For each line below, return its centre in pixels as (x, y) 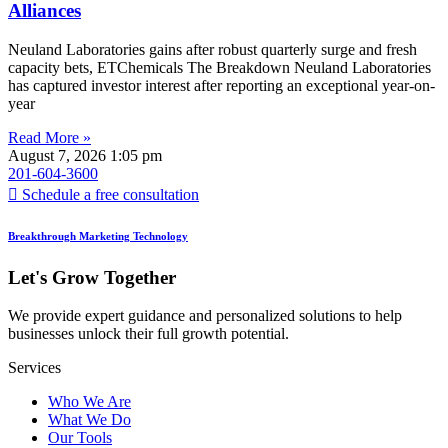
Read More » (49, 137)
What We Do (89, 420)
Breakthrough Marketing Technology (98, 235)
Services (34, 368)
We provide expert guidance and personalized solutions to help (205, 316)
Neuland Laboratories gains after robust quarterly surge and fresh (212, 49)
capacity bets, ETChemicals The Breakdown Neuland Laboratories (219, 67)
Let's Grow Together (92, 277)
